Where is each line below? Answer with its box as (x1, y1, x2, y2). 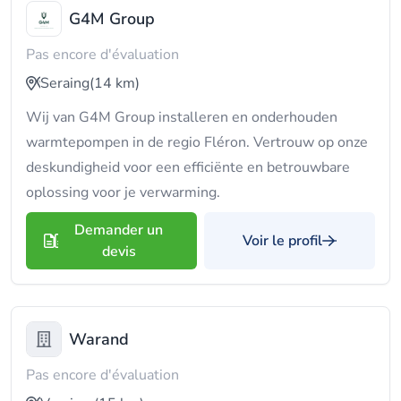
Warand (69, 328, 129, 350)
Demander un (74, 220, 163, 240)
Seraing (40, 73, 90, 93)
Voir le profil (243, 231, 322, 251)
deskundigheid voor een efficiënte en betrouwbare (26, 158, 350, 177)
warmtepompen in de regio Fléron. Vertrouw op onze (26, 132, 368, 152)
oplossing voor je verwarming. (26, 183, 220, 202)
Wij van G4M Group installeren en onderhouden (26, 107, 337, 127)
